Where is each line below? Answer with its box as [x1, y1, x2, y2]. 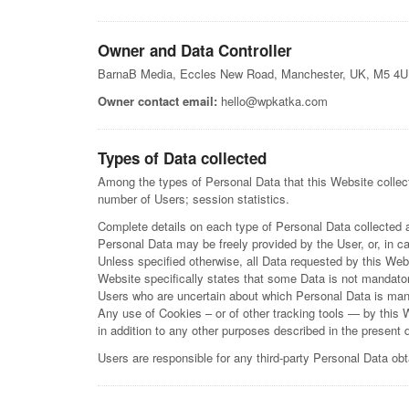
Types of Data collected [98, 147, 267, 169]
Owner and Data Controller [98, 39, 292, 61]
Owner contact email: [98, 92, 217, 110]
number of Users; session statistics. [98, 190, 289, 207]
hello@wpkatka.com [217, 92, 328, 110]
